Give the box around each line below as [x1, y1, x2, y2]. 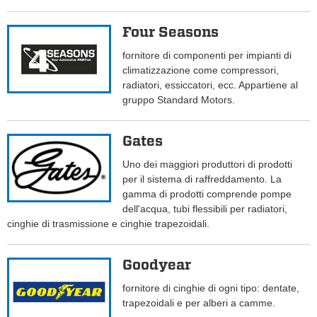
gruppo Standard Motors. [122, 94, 236, 106]
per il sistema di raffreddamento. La [122, 173, 282, 185]
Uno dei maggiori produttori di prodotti [122, 158, 293, 171]
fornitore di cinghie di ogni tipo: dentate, [122, 282, 300, 294]
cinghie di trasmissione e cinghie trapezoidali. [7, 218, 215, 230]
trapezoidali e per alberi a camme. [122, 297, 276, 309]
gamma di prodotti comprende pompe [122, 188, 292, 200]
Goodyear [122, 256, 192, 274]
